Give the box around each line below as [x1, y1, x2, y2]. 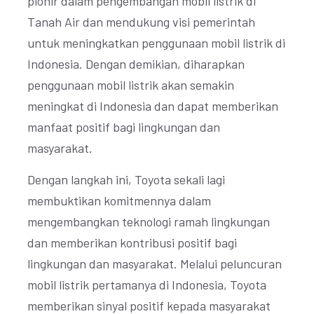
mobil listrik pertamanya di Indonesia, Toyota [27, 277, 266, 292]
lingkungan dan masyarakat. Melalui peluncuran [27, 256, 282, 271]
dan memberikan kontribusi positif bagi [27, 235, 237, 250]
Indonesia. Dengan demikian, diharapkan [27, 56, 245, 71]
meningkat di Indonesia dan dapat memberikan [27, 98, 278, 114]
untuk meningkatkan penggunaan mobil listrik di [27, 35, 285, 50]
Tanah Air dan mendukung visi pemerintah [27, 14, 255, 29]
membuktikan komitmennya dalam [27, 193, 211, 208]
